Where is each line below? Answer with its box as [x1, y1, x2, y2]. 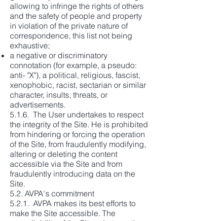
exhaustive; [10, 40, 50, 50]
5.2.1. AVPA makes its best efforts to [10, 198, 136, 208]
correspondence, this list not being [10, 31, 132, 40]
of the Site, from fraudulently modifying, [10, 139, 146, 149]
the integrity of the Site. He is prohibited [10, 119, 148, 129]
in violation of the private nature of [10, 21, 128, 31]
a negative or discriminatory [10, 50, 108, 60]
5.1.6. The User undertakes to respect [10, 110, 144, 119]
